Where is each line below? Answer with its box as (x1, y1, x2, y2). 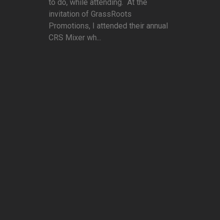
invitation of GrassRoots (49, 9, 132, 19)
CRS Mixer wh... (49, 33, 101, 43)
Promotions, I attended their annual (49, 21, 168, 31)
